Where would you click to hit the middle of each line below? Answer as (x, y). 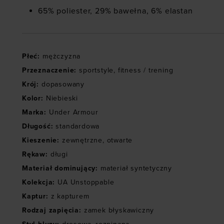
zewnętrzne (82, 140)
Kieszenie (40, 140)
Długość (36, 126)
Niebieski (62, 98)
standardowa (78, 126)
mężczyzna (62, 56)
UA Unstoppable (86, 182)
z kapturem (70, 196)
